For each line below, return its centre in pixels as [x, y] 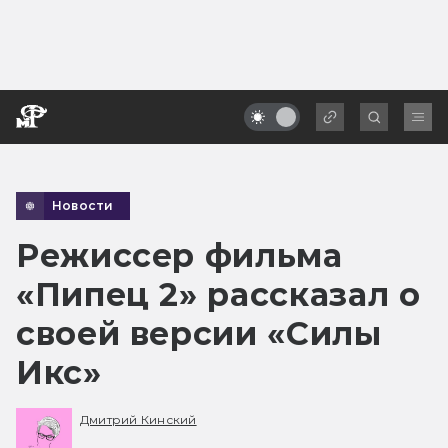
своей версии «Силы [199, 333]
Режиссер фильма [179, 255]
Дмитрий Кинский [138, 420]
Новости [83, 205]
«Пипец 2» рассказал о [218, 294]
